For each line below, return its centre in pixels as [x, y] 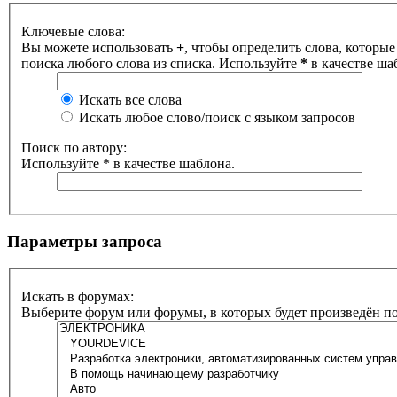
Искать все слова [128, 100]
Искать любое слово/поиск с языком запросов [215, 117]
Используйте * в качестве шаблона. [128, 163]
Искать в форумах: [78, 297]
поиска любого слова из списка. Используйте [161, 63]
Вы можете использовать [99, 47]
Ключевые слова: [73, 31]
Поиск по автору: [74, 148]
